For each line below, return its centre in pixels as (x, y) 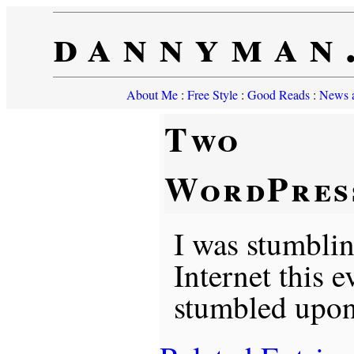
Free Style (212, 94)
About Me (152, 94)
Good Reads (278, 94)
